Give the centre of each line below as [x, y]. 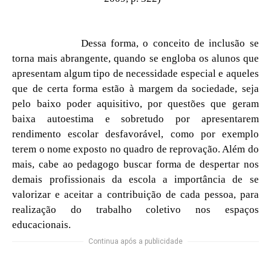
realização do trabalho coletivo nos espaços [135, 209]
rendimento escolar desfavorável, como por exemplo [135, 134]
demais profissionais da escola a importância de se [135, 179]
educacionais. [42, 224]
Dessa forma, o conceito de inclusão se [170, 43]
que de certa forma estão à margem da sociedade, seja [135, 88]
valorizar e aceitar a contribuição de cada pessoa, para [135, 194]
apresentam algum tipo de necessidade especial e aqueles [135, 73]
